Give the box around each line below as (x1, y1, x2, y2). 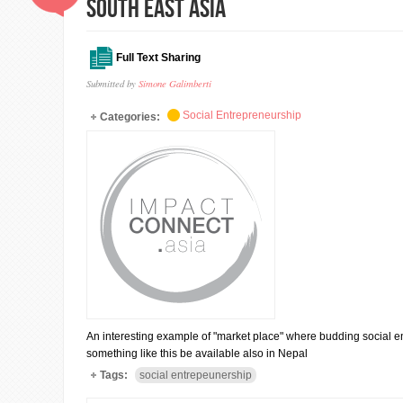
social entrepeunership (139, 369, 252, 381)
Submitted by (86, 76, 139, 90)
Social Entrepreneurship (183, 109, 301, 121)
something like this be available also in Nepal (86, 347, 308, 360)
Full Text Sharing (116, 51, 201, 64)
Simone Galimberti (139, 76, 211, 90)
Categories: (100, 111, 163, 123)
